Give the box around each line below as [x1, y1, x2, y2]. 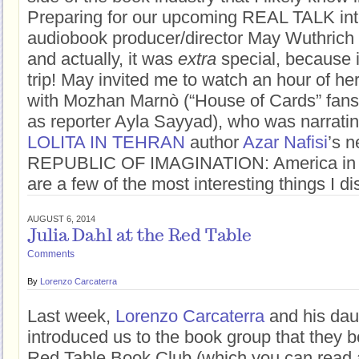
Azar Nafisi [243, 132, 328, 152]
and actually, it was [27, 49, 178, 69]
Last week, [27, 306, 115, 326]
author [190, 132, 243, 152]
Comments [27, 248, 75, 260]
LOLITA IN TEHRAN [27, 132, 190, 152]
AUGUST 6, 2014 [27, 214, 95, 224]
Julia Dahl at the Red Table [27, 228, 252, 246]
